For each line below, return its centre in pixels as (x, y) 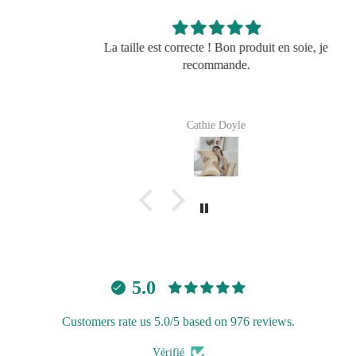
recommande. (178, 65)
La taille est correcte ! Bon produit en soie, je (178, 48)
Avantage (36, 154)
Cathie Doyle (178, 125)
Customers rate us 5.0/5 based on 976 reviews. (178, 322)
